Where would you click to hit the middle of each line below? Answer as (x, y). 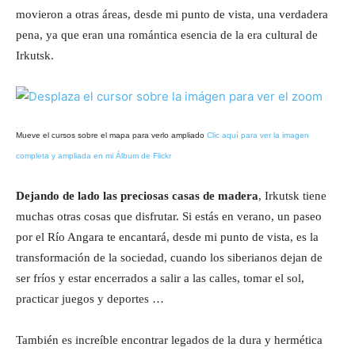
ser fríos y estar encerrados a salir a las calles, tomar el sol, (160, 279)
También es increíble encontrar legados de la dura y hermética (169, 340)
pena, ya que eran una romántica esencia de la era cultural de (167, 35)
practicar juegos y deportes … (90, 299)
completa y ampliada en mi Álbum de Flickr (94, 156)
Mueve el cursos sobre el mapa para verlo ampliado (111, 136)
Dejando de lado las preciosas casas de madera (137, 196)
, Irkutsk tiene (292, 196)
